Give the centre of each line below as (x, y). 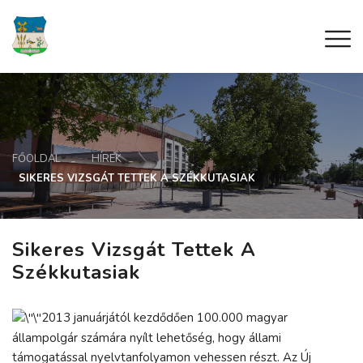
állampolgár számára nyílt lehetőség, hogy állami (147, 338)
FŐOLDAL (36, 158)
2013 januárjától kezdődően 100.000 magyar (164, 317)
